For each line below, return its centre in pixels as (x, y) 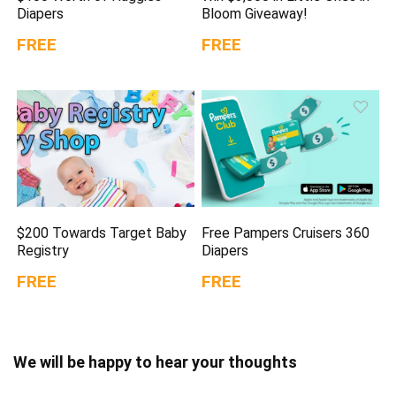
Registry (43, 250)
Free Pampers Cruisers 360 (286, 232)
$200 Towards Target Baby (102, 232)
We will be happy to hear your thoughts (155, 362)
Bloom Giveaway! (255, 14)
